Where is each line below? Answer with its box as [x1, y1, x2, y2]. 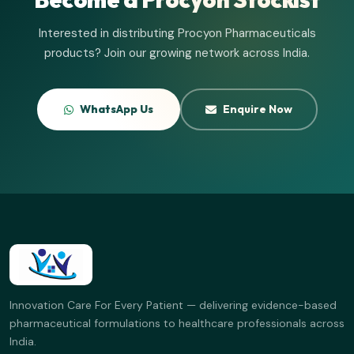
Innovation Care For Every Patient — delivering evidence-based [9, 298, 337, 312]
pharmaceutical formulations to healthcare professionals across [9, 316, 345, 330]
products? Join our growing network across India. [44, 45, 310, 61]
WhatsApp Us [79, 102, 153, 116]
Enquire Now [222, 102, 292, 116]
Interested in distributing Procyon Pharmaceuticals [38, 25, 316, 41]
